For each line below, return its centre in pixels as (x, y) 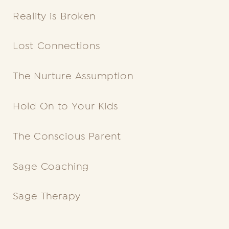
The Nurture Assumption (73, 76)
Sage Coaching (51, 166)
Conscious (60, 136)
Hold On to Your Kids (67, 106)
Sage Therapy (47, 196)
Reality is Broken (54, 16)
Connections (68, 46)
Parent (105, 136)
